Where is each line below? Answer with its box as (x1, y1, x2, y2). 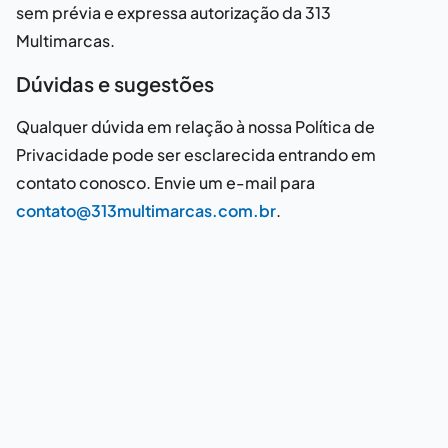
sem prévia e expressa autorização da (16, 2, 305, 23)
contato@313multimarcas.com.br (16, 200, 276, 221)
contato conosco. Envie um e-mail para (16, 172, 315, 193)
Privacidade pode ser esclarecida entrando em (16, 144, 376, 165)
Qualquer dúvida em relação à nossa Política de (16, 116, 375, 137)
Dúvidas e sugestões (16, 71, 214, 96)
